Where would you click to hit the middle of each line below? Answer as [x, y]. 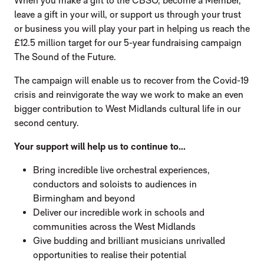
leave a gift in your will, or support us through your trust [128, 15]
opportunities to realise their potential [110, 255]
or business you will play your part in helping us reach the [132, 29]
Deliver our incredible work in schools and [119, 213]
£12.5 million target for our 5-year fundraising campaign [128, 43]
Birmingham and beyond [84, 199]
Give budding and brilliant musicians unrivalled [129, 241]
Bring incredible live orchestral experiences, [121, 170]
